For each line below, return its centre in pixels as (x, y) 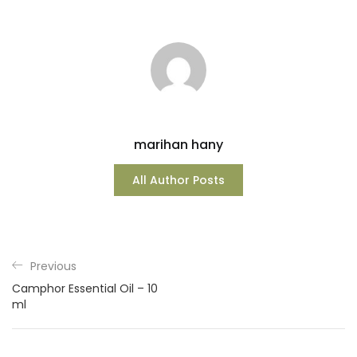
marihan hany (178, 144)
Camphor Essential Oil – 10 (85, 288)
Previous (53, 266)
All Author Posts (178, 180)
